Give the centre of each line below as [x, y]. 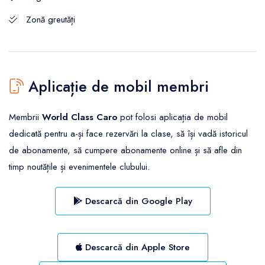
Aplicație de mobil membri [116, 86]
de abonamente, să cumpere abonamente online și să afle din [125, 150]
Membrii [25, 117]
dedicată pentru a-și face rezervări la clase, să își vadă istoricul [128, 133]
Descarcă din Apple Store [136, 247]
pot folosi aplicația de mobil [172, 117]
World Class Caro [80, 117]
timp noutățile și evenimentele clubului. [79, 167]
